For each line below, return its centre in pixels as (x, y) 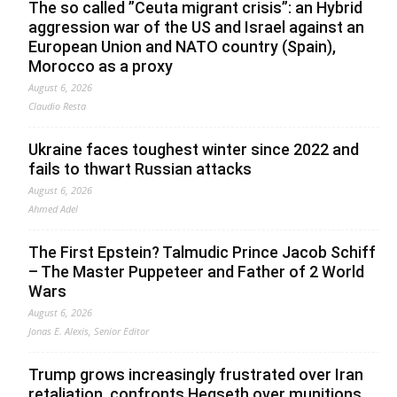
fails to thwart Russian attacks (140, 169)
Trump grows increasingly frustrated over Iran (196, 375)
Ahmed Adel (53, 209)
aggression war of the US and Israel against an (196, 27)
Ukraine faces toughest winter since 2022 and (194, 150)
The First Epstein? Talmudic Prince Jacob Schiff (202, 253)
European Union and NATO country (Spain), (182, 47)
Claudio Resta (57, 106)
